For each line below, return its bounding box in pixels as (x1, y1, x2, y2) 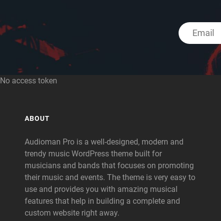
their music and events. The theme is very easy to (25, 172, 195, 182)
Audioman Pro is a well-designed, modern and (25, 137, 184, 147)
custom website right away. (25, 208, 119, 218)
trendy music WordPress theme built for (25, 148, 162, 158)
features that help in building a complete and (25, 196, 180, 206)
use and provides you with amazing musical (25, 184, 178, 194)
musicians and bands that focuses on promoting (25, 160, 194, 170)
